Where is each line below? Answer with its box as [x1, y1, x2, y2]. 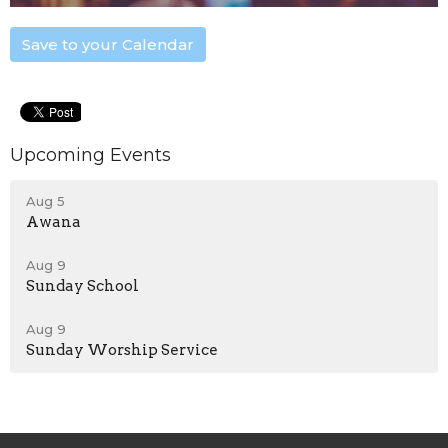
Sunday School [26, 277, 139, 296]
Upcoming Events [10, 143, 171, 166]
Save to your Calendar [22, 34, 194, 54]
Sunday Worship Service [26, 341, 218, 360]
